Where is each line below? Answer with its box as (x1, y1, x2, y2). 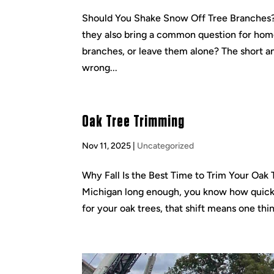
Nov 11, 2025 (82, 141, 131, 151)
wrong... (82, 62, 118, 73)
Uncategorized (137, 141, 194, 151)
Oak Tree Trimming (82, 114, 185, 130)
